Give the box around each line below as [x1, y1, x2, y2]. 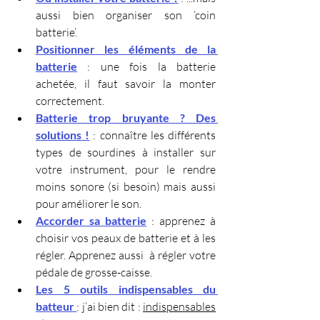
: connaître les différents [93, 128, 216, 143]
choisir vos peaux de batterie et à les [36, 231, 216, 246]
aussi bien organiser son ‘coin [36, 8, 216, 23]
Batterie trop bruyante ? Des [36, 111, 216, 125]
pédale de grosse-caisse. [36, 265, 152, 280]
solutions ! [36, 128, 90, 142]
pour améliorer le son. [36, 196, 141, 211]
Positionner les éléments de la [36, 42, 216, 56]
